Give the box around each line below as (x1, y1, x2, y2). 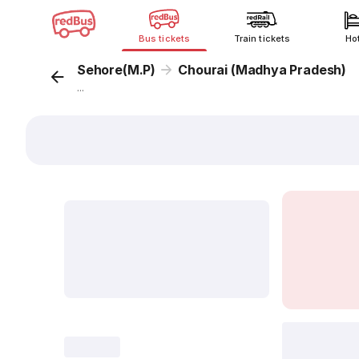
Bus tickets (139, 33, 190, 44)
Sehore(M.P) (77, 62, 156, 78)
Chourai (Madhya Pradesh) (178, 62, 346, 78)
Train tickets (234, 33, 290, 44)
